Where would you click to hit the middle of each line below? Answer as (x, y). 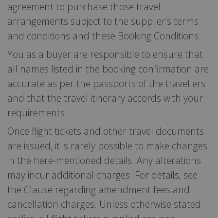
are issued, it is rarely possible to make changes (107, 145)
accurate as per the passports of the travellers (106, 83)
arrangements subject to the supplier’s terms (103, 21)
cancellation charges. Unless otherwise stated (104, 204)
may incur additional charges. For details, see (102, 175)
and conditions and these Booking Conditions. (104, 36)
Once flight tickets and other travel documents (106, 131)
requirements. (37, 112)
